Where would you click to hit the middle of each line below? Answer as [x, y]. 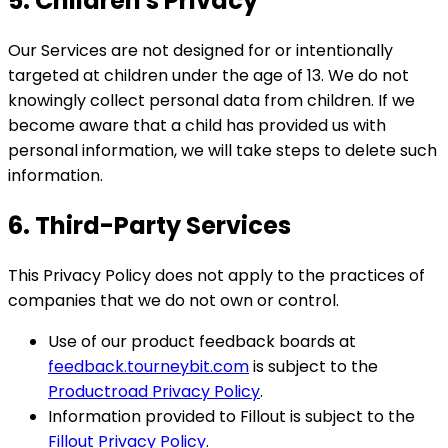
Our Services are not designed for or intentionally [200, 51]
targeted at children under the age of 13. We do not [208, 76]
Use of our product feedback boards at [202, 341]
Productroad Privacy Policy [154, 391]
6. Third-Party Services [149, 226]
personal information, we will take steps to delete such [222, 151]
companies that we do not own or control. [173, 300]
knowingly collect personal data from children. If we [211, 101]
